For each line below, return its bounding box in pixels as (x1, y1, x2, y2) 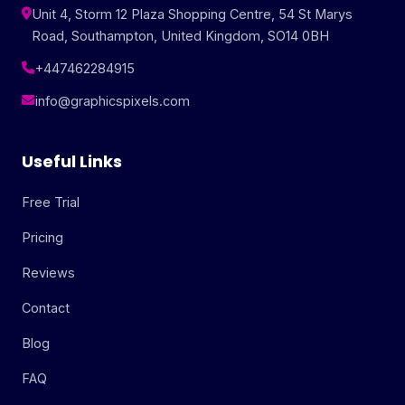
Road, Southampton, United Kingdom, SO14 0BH (32, 28, 329, 44)
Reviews (22, 265, 75, 281)
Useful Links (22, 150, 122, 174)
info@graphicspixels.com (35, 93, 190, 109)
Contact (22, 300, 70, 316)
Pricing (22, 230, 63, 246)
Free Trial (22, 194, 80, 211)
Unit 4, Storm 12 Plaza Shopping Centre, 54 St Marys (32, 6, 353, 23)
